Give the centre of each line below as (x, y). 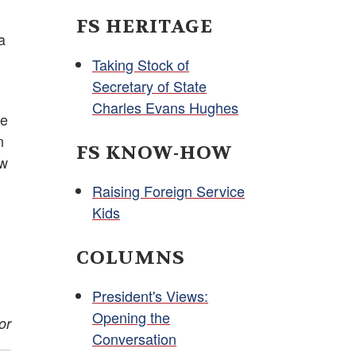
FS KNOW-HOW (155, 153)
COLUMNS (131, 257)
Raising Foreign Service (168, 190)
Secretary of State (149, 85)
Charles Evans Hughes (165, 107)
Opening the (131, 317)
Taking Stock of (141, 64)
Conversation (134, 338)
